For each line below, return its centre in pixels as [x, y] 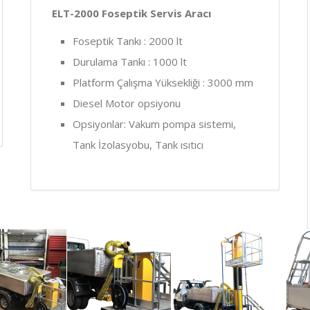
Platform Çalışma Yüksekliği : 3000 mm [163, 82]
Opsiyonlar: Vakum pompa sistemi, [154, 124]
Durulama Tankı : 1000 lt [130, 61]
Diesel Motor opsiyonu [127, 103]
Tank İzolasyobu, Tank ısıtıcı [138, 144]
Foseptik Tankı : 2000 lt [128, 40]
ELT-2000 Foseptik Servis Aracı [131, 13]
